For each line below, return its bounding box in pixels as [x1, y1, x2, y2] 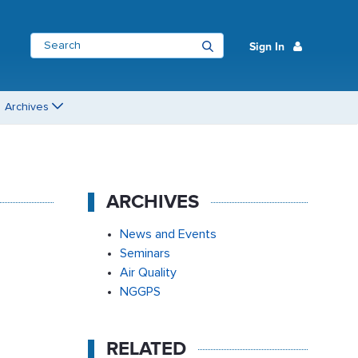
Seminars [120, 247, 170, 260]
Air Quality [120, 266, 180, 279]
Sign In [249, 42, 284, 53]
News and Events [120, 228, 217, 241]
